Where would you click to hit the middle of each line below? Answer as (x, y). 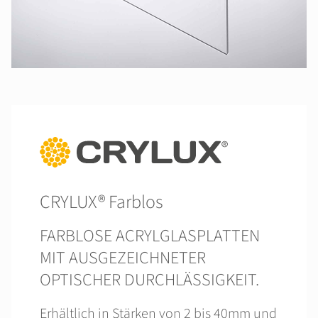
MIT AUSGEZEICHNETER (123, 258)
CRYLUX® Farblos (102, 202)
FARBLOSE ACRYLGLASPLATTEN (150, 236)
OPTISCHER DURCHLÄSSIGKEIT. (149, 280)
